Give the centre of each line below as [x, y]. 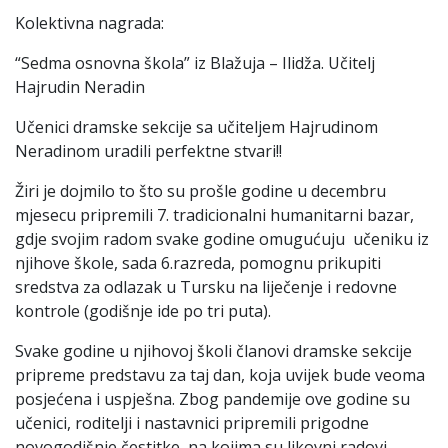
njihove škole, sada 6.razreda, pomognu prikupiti [198, 262]
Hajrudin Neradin [80, 86]
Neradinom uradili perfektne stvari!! [148, 150]
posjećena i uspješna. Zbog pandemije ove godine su [214, 398]
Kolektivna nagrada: [89, 22]
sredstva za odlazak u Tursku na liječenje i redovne [206, 286]
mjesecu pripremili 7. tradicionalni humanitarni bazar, [214, 214]
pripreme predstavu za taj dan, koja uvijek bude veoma [220, 374]
